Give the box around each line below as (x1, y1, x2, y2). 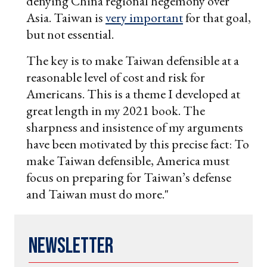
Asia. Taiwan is (26, 9, 105, 27)
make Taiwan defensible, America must (26, 152, 229, 170)
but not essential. (26, 26, 114, 44)
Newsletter (29, 234, 113, 260)
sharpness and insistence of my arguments (26, 119, 243, 136)
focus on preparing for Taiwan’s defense (26, 169, 231, 187)
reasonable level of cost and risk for (26, 69, 205, 86)
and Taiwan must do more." (26, 185, 169, 203)
